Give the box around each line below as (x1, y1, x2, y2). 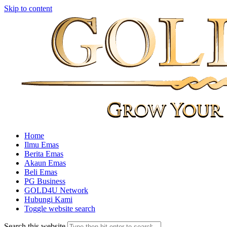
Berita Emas (24, 149, 63, 158)
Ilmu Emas (24, 140, 59, 149)
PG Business (24, 177, 65, 185)
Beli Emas (24, 168, 57, 176)
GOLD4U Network (24, 186, 88, 195)
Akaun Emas (24, 159, 66, 167)
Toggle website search (24, 204, 95, 213)
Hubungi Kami (24, 195, 72, 204)
